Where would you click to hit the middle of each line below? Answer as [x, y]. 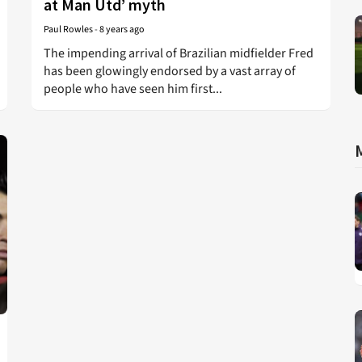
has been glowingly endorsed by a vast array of [170, 71]
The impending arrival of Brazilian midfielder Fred [179, 53]
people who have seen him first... [133, 89]
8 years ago [122, 29]
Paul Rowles [68, 29]
